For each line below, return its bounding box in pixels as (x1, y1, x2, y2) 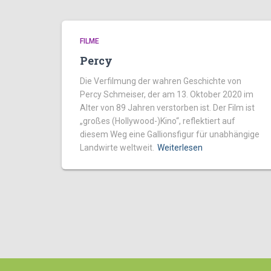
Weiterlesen (157, 143, 203, 152)
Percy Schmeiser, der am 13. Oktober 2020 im (80, 90, 253, 99)
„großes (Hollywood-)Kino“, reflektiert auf (80, 116, 235, 126)
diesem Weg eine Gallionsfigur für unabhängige (80, 129, 260, 139)
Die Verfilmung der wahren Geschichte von (80, 76, 241, 86)
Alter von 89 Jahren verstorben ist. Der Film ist (80, 103, 255, 113)
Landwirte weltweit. (80, 143, 154, 152)
